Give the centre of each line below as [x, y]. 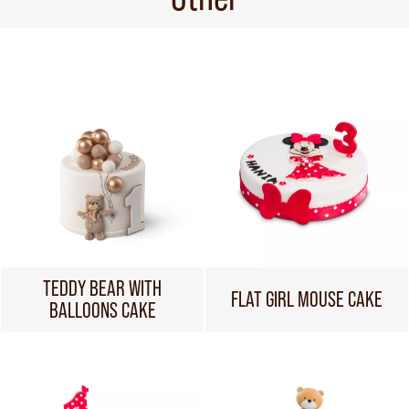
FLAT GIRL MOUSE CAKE [307, 299]
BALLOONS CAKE [102, 310]
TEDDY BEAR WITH [102, 288]
